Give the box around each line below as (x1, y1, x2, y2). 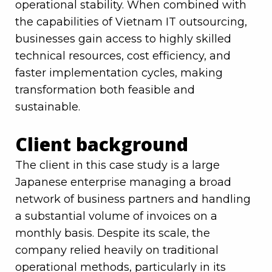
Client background (15, 132, 188, 157)
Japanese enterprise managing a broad (15, 175, 231, 189)
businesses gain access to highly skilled (15, 32, 231, 46)
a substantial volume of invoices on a (15, 209, 217, 223)
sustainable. (15, 100, 80, 114)
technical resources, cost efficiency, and (15, 49, 231, 63)
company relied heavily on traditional (15, 243, 219, 257)
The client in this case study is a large (15, 158, 220, 172)
